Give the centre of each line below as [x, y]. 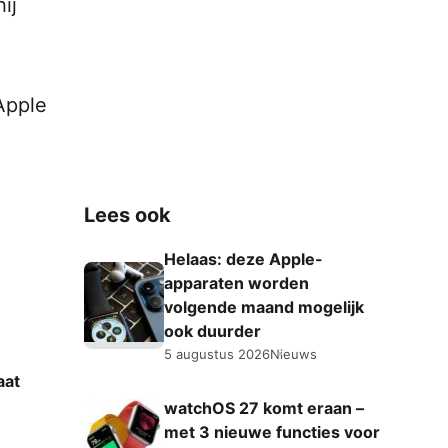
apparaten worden [236, 282]
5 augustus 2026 [217, 353]
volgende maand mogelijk [264, 306]
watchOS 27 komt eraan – [264, 407]
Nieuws [293, 353]
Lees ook [127, 214]
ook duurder [212, 330]
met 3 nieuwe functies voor [272, 431]
